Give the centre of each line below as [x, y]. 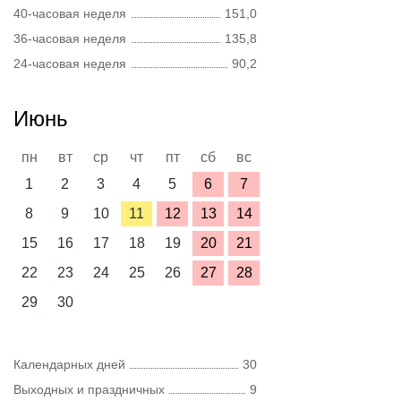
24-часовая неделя [70, 64]
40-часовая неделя [70, 13]
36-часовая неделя [70, 38]
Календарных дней [69, 364]
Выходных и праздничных [89, 389]
